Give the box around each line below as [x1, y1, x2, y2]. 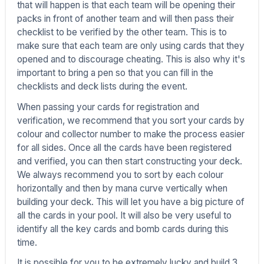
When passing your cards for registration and [16, 101, 199, 113]
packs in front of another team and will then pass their [16, 13, 234, 25]
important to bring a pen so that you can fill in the [16, 67, 213, 79]
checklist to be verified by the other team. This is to [16, 27, 227, 38]
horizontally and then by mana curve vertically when [16, 182, 227, 194]
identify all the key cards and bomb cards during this [16, 223, 229, 235]
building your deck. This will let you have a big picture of [16, 196, 245, 207]
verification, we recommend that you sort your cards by [16, 114, 245, 126]
